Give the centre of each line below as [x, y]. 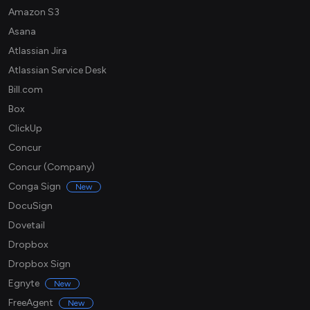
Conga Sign [35, 187]
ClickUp [25, 129]
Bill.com [26, 90]
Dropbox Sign [39, 264]
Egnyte [24, 284]
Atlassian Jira [38, 51]
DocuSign [30, 206]
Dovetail [27, 226]
